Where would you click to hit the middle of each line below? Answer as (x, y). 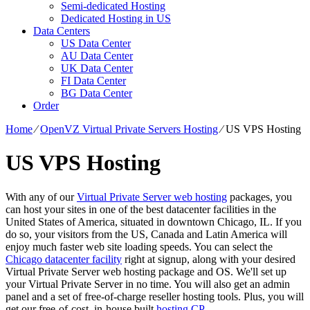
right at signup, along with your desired (209, 259)
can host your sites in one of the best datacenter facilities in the (141, 209)
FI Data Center (93, 80)
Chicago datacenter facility (64, 259)
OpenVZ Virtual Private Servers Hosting (129, 129)
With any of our (41, 197)
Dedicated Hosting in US (116, 18)
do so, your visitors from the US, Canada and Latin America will (146, 234)
